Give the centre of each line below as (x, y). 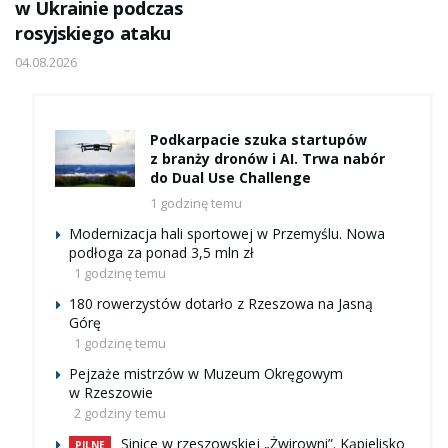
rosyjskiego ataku (93, 32)
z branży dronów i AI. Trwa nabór (267, 158)
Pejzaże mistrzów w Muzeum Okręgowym (206, 373)
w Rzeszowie (111, 392)
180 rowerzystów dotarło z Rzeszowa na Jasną (221, 303)
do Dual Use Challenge (230, 177)
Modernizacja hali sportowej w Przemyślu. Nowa (227, 233)
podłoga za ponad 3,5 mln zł (161, 252)
